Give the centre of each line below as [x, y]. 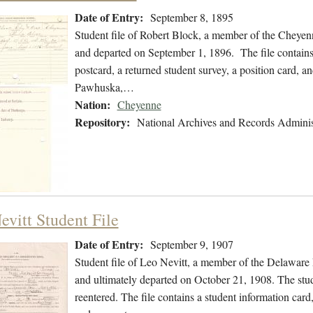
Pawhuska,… [104, 87]
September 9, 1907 [191, 245]
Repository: [102, 122]
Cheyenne [139, 105]
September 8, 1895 [191, 17]
